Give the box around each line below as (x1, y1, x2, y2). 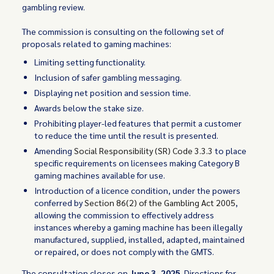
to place (213, 145, 247, 156)
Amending (34, 145, 75, 156)
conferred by (34, 197, 85, 208)
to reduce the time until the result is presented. (34, 130, 219, 141)
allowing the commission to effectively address (34, 209, 215, 220)
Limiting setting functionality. (34, 56, 146, 67)
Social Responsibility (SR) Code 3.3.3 (74, 145, 213, 156)
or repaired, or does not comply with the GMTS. (34, 246, 215, 257)
